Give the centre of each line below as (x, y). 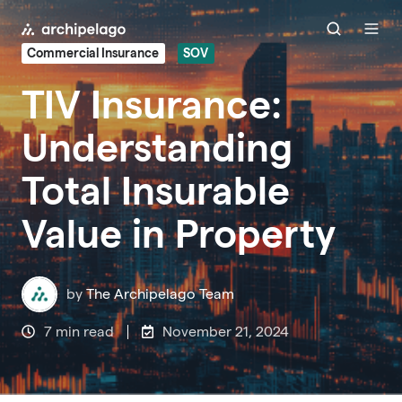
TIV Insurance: (152, 104)
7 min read (79, 331)
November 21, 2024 (226, 331)
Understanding (157, 147)
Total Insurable (156, 190)
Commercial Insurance (93, 53)
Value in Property (179, 233)
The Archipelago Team (161, 293)
